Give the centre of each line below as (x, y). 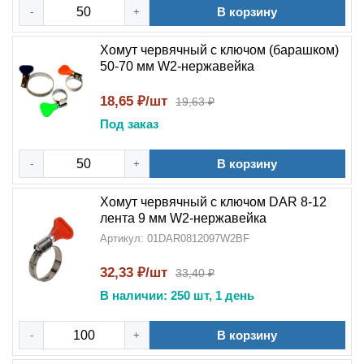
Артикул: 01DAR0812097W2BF (175, 238)
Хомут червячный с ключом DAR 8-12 (213, 202)
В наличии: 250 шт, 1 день (177, 295)
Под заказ (129, 124)
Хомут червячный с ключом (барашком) (219, 50)
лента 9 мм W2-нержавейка (183, 218)
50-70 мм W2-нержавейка (177, 66)
